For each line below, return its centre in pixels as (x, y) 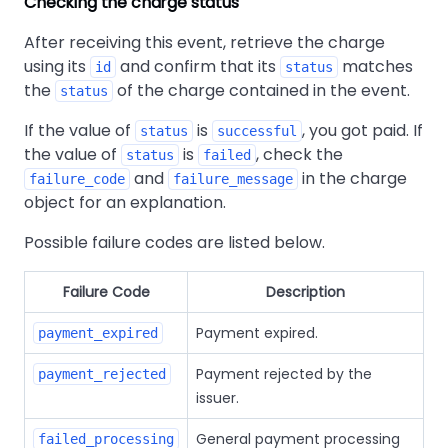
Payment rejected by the (284, 373)
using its (57, 66)
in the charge (352, 178)
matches (375, 66)
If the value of (79, 130)
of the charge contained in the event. (261, 90)
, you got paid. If (362, 130)
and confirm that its (198, 66)
